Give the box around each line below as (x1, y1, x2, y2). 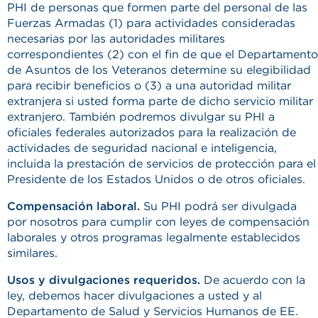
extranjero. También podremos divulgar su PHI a (7, 110, 275, 124)
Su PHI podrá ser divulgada (140, 199, 297, 213)
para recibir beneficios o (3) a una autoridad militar (7, 79, 291, 92)
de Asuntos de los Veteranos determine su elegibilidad (7, 63, 311, 77)
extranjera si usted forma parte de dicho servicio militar (7, 94, 313, 108)
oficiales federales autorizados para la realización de (7, 126, 296, 139)
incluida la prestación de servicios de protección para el (7, 157, 316, 170)
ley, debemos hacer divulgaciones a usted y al (7, 289, 262, 302)
